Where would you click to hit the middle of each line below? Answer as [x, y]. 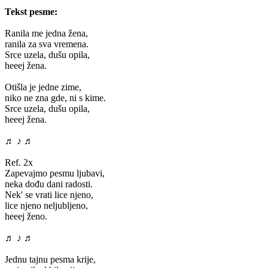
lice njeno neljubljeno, [46, 205]
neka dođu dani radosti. [49, 184]
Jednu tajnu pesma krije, [50, 259]
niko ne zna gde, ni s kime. [55, 98]
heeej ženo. [26, 216]
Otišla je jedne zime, [43, 87]
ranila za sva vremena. [47, 44]
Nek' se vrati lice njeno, [49, 194]
